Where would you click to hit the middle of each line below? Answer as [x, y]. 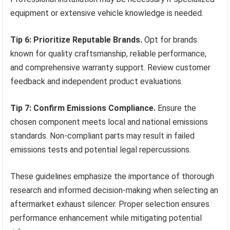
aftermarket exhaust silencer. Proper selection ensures [110, 204]
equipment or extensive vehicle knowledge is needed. [107, 13]
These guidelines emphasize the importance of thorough [112, 177]
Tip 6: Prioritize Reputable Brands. [76, 40]
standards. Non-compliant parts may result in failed [103, 136]
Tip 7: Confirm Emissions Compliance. [83, 108]
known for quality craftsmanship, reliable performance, [109, 54]
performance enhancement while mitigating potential [106, 218]
